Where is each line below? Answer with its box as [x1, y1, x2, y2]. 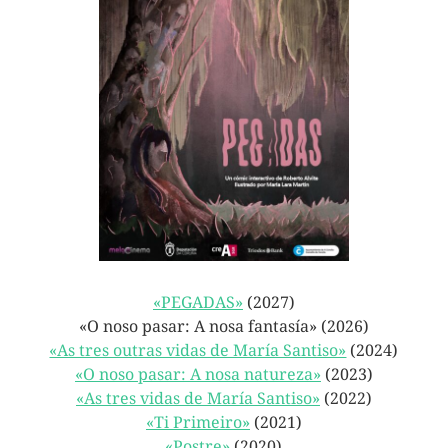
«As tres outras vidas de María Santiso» [49, 341, 347, 361]
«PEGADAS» [152, 293, 243, 313]
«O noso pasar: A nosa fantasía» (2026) [78, 317, 369, 337]
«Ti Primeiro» [145, 413, 250, 433]
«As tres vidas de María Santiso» [75, 389, 320, 409]
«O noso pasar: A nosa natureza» [74, 365, 321, 385]
